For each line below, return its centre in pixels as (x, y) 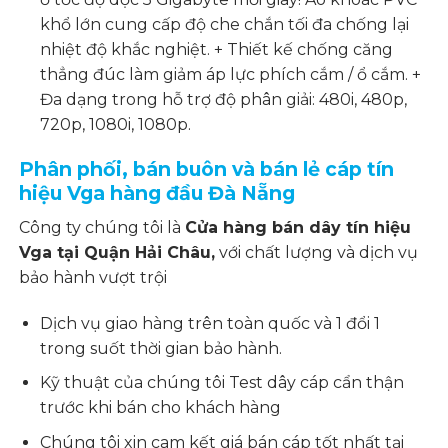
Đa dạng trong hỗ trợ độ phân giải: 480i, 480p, (224, 99)
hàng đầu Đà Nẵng (203, 193)
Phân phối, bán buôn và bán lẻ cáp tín (207, 169)
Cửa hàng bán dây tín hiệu (298, 227)
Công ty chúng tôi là (102, 227)
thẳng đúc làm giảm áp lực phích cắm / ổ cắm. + (231, 74)
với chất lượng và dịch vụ (317, 252)
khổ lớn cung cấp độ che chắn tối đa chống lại (225, 24)
